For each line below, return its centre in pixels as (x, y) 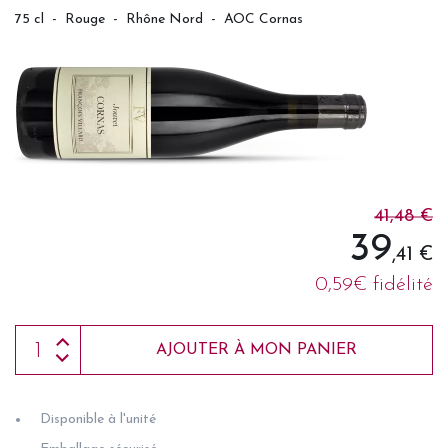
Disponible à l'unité (98, 420)
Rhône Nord (164, 19)
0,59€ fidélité (374, 285)
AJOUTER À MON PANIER (256, 350)
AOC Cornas (263, 19)
